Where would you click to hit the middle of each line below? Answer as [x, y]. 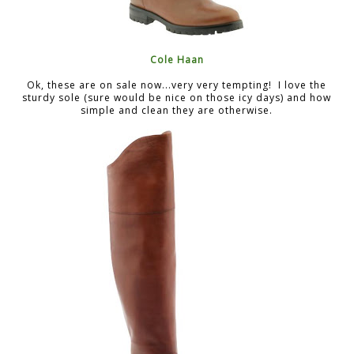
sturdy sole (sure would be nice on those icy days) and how [177, 97]
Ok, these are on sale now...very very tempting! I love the [177, 85]
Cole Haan [177, 59]
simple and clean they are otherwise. [177, 110]
